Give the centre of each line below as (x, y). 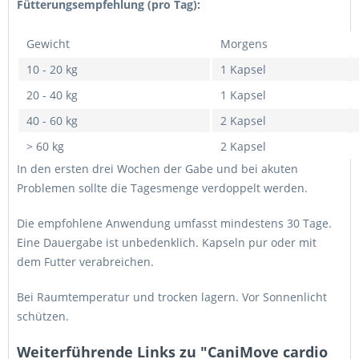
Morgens (244, 44)
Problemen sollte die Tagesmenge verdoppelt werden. (162, 188)
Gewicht (48, 44)
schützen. (43, 316)
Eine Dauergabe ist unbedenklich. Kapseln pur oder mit (167, 242)
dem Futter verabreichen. (85, 262)
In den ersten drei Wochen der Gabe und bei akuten (157, 169)
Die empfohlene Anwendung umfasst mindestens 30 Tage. (174, 223)
